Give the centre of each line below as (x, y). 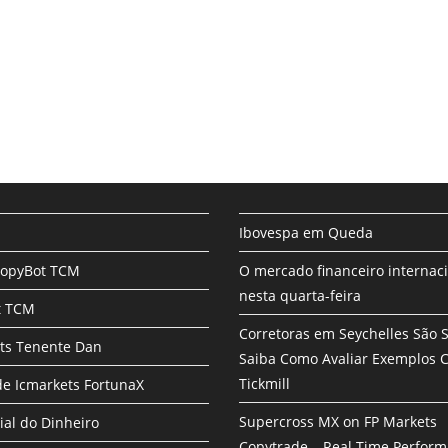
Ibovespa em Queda (306, 232)
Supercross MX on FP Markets (338, 421)
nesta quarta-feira (300, 295)
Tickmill (264, 383)
